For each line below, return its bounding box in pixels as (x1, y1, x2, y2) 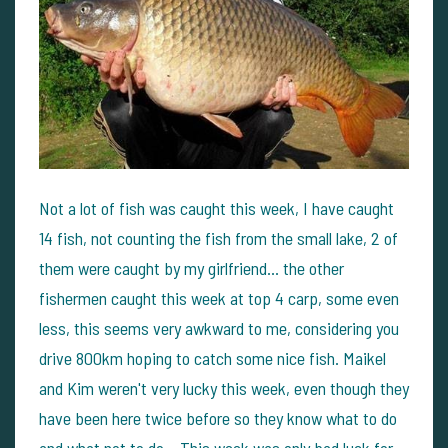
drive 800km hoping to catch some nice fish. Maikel (39, 346, 386, 369)
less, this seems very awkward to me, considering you (39, 316, 399, 339)
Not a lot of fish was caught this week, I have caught (39, 196, 394, 219)
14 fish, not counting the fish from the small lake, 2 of (39, 226, 398, 249)
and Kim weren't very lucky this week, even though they (39, 376, 409, 399)
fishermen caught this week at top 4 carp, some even (39, 286, 399, 309)
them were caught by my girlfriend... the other (39, 256, 344, 279)
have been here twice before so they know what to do (39, 406, 397, 429)
